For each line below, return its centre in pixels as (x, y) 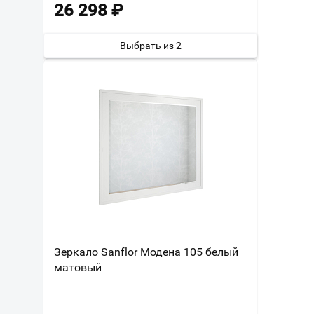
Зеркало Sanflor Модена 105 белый (146, 252)
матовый (78, 267)
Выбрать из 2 (150, 46)
